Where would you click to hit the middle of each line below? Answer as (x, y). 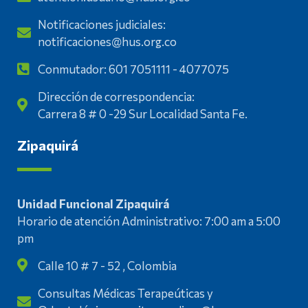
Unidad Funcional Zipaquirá (93, 204)
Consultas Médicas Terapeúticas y (125, 293)
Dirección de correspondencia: (116, 97)
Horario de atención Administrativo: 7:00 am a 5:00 (149, 221)
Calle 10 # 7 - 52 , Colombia (107, 265)
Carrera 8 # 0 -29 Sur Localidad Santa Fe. (143, 114)
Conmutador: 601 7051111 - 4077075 (133, 69)
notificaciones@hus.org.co (107, 42)
